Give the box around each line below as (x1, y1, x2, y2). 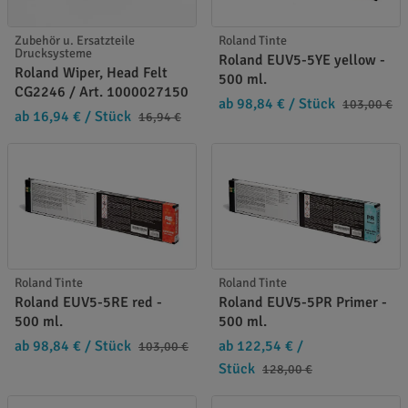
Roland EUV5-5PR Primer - (219, 293, 387, 312)
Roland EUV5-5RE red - (15, 293, 162, 312)
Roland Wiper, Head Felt (15, 64, 168, 83)
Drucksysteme (15, 46, 92, 62)
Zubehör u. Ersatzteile (15, 33, 135, 49)
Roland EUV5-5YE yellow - (219, 51, 385, 70)
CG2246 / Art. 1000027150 (15, 83, 189, 102)
